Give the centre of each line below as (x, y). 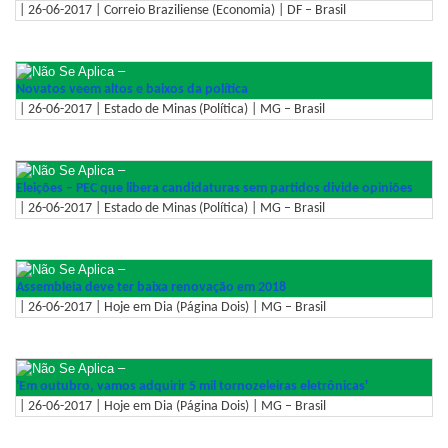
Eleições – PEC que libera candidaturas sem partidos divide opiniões (214, 188)
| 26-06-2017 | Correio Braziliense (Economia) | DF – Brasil (181, 10)
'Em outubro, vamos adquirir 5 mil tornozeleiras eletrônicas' (192, 386)
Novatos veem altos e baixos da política (132, 89)
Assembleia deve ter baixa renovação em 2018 (151, 287)
